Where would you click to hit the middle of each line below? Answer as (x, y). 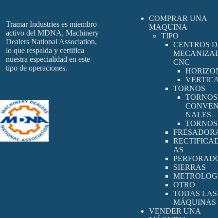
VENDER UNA (174, 211)
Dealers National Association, (51, 42)
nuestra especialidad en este (48, 59)
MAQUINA (168, 27)
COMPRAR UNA (178, 18)
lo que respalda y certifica (45, 50)
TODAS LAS (195, 193)
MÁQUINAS (194, 202)
